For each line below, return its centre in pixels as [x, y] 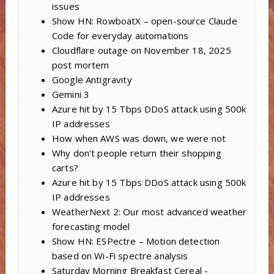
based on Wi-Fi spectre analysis [120, 256]
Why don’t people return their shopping [136, 153]
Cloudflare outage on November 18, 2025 [141, 50]
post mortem [80, 65]
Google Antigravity [92, 80]
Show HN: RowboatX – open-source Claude [144, 21]
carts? [65, 168]
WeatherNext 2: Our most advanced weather [149, 212]
